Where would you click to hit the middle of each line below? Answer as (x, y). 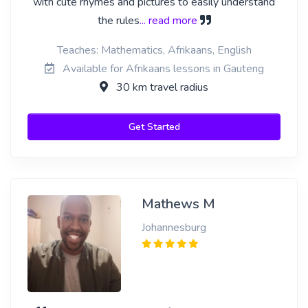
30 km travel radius (161, 87)
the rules (118, 21)
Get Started (154, 127)
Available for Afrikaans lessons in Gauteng (162, 69)
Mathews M (178, 204)
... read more (168, 21)
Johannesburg (174, 228)
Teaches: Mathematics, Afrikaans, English (154, 50)
